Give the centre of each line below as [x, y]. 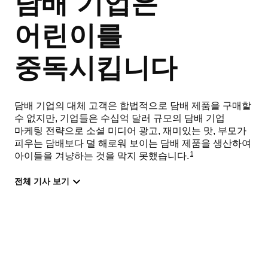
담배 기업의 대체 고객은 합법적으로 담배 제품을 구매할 [133, 106]
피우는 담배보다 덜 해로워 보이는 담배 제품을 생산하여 [133, 144]
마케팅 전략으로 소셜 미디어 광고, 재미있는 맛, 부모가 [130, 131]
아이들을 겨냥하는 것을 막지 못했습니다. [102, 156]
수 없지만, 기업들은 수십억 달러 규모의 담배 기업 [120, 119]
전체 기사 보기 [42, 182]
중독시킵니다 [96, 69]
